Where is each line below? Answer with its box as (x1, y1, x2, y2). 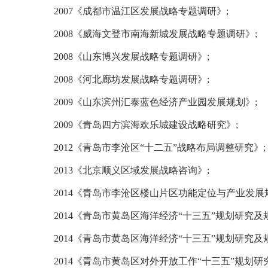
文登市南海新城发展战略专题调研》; (102, 29, 257, 39)
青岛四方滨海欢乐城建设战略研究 (83, 120, 226, 130)
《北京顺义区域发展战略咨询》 (73, 165, 207, 175)
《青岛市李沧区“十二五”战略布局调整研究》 (73, 142, 263, 153)
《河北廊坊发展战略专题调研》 (73, 74, 207, 84)
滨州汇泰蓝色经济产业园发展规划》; (102, 97, 257, 107)
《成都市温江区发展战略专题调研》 (73, 6, 226, 16)
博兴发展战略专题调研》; (102, 51, 209, 62)
